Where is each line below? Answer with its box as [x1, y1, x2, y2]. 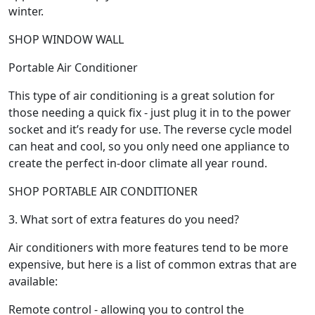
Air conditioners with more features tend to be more [8, 239, 288, 255]
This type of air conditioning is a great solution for [8, 87, 275, 103]
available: [8, 273, 58, 289]
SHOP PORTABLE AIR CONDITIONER [8, 183, 198, 199]
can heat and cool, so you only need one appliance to [8, 138, 290, 154]
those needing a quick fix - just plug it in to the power [8, 104, 291, 120]
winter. [8, 3, 44, 19]
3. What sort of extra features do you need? [8, 211, 239, 227]
